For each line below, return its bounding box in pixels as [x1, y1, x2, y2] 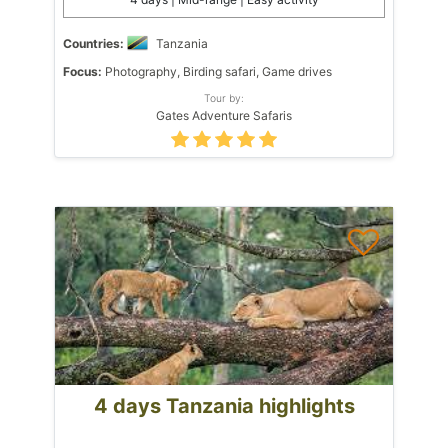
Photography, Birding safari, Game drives [102, 63, 332, 79]
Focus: [63, 63, 102, 79]
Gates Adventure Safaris [156, 107, 292, 123]
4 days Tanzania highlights [93, 393, 355, 418]
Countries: [63, 35, 124, 51]
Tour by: [204, 91, 244, 104]
